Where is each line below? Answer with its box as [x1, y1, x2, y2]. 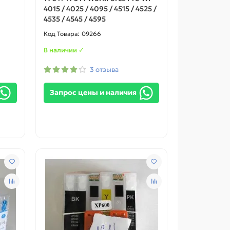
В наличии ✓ [44, 46, 85, 54]
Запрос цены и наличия [49, 87, 138, 97]
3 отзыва [90, 65, 119, 74]
